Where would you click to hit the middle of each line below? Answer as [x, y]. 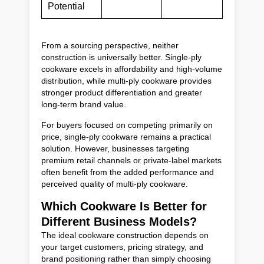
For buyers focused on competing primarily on [127, 125]
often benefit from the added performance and [128, 172]
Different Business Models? [119, 221]
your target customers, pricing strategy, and [122, 247]
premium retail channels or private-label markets [131, 160]
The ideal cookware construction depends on [125, 235]
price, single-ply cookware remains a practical [126, 136]
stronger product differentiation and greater [122, 92]
